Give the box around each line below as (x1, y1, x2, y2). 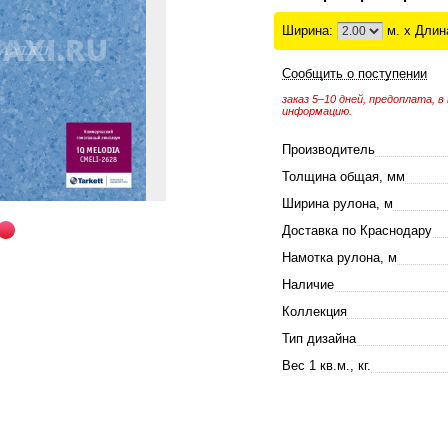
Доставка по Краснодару (281, 223, 432, 238)
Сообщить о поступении (281, 66, 427, 81)
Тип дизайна (281, 331, 356, 346)
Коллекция (281, 304, 347, 319)
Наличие (281, 277, 334, 292)
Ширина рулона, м (281, 196, 393, 211)
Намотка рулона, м (281, 250, 397, 265)
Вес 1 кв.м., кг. (281, 358, 371, 373)
